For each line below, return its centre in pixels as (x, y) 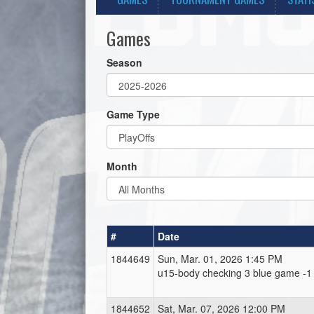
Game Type (133, 114)
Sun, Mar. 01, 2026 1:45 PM (220, 259)
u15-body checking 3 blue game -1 (235, 273)
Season (124, 62)
